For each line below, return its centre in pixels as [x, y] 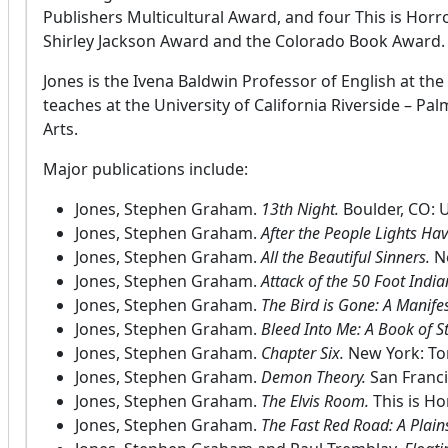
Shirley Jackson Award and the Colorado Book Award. [244, 41]
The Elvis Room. [315, 401]
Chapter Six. [302, 353]
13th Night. [300, 209]
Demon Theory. [313, 377]
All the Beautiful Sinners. [345, 257]
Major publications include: [145, 169]
